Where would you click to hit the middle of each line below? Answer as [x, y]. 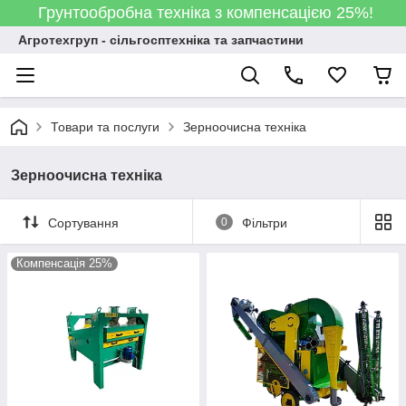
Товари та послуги [105, 127]
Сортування [83, 222]
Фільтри [264, 222]
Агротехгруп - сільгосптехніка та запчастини [161, 40]
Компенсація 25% [64, 263]
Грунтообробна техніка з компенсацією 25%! [203, 13]
